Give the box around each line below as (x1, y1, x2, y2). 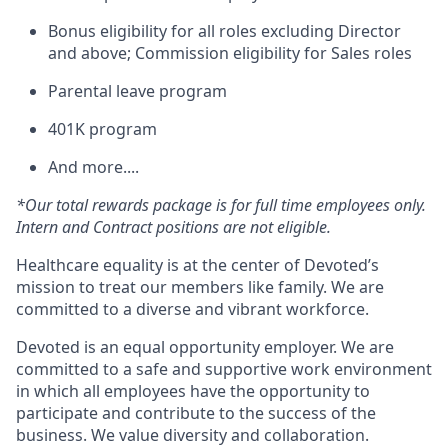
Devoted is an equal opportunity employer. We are (16, 336, 394, 358)
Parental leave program (48, 80, 227, 102)
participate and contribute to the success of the (16, 402, 376, 424)
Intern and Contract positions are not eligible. (16, 216, 331, 238)
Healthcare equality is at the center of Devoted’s (16, 254, 379, 276)
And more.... (48, 156, 139, 178)
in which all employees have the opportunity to (16, 380, 370, 402)
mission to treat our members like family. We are (16, 276, 384, 298)
